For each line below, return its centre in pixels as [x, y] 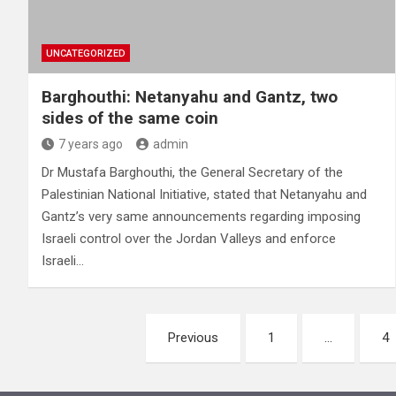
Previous [193, 337]
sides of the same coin [130, 118]
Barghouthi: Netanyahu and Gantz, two [190, 96]
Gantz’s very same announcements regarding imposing [201, 216]
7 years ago [91, 144]
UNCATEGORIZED [86, 53]
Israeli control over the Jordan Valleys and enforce [189, 238]
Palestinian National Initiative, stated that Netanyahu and [204, 194]
